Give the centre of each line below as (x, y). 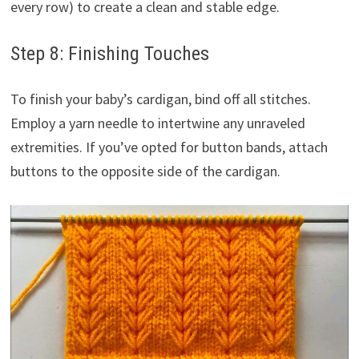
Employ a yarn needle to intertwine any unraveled (157, 123)
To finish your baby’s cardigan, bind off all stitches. (160, 99)
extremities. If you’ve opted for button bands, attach (169, 147)
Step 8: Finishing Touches (109, 53)
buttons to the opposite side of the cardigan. (145, 171)
